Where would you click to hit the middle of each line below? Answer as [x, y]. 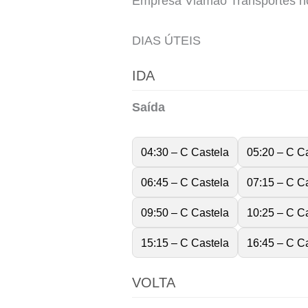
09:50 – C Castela [185, 213]
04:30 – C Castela [185, 152]
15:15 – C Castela [185, 243]
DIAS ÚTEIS [166, 40]
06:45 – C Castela [185, 183]
